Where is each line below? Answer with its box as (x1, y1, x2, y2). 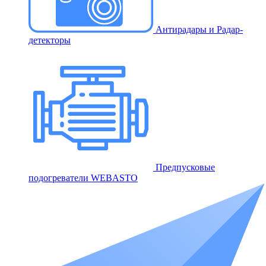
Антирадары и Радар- (153, 24, 243, 34)
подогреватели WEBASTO (28, 172, 138, 183)
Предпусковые (153, 161, 215, 172)
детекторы (28, 34, 71, 45)
